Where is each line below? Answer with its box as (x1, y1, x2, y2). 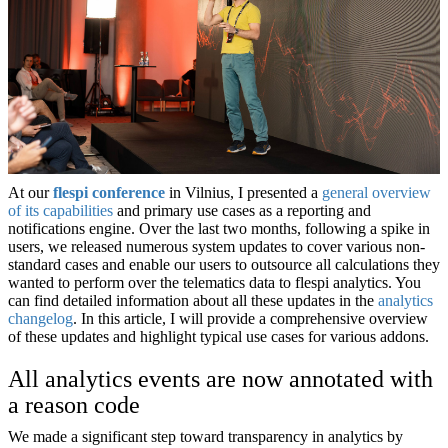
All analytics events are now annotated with (8, 365, 433, 392)
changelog (8, 309, 73, 327)
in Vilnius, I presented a (165, 183, 322, 201)
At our (8, 183, 53, 201)
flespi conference (53, 183, 165, 201)
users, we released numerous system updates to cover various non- (8, 237, 425, 255)
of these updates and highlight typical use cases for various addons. (8, 327, 429, 345)
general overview (322, 183, 431, 201)
